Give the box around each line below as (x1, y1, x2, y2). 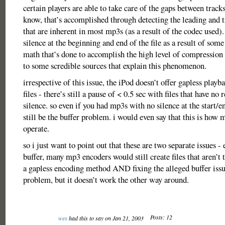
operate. (23, 123, 49, 134)
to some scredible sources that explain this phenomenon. (23, 60, 206, 71)
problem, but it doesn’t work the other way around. (23, 174, 189, 185)
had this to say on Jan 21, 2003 (67, 214, 145, 222)
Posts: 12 (150, 213, 172, 221)
